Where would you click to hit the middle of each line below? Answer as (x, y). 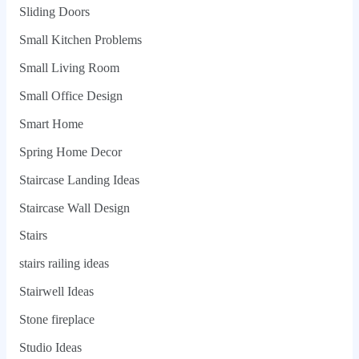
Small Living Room (69, 68)
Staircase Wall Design (74, 208)
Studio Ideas (50, 347)
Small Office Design (71, 96)
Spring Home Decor (70, 151)
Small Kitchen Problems (80, 40)
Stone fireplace (56, 320)
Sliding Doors (54, 12)
